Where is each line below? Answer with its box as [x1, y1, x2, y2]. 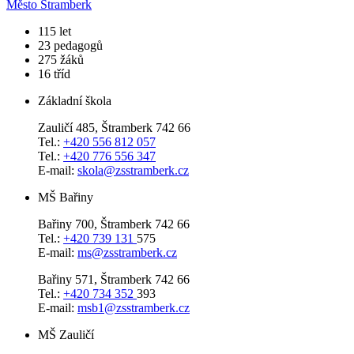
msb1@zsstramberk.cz [77, 300, 190, 314]
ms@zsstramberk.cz [77, 245, 177, 259]
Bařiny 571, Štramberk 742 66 [38, 272, 190, 286]
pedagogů [54, 38, 103, 52]
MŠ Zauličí [38, 327, 94, 341]
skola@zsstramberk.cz [77, 163, 189, 177]
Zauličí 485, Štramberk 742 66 [38, 120, 190, 134]
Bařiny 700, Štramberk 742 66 [38, 217, 190, 231]
